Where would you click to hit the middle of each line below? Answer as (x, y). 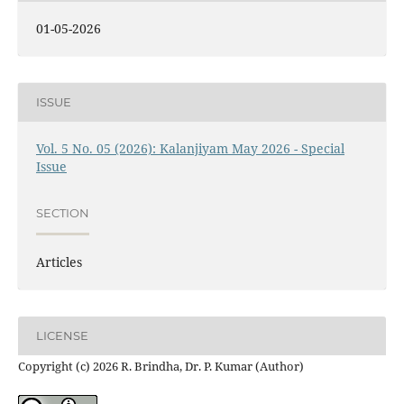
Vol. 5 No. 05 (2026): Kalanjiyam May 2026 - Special (190, 148)
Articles (59, 262)
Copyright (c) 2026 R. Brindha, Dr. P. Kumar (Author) (161, 366)
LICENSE (62, 336)
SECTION (62, 213)
